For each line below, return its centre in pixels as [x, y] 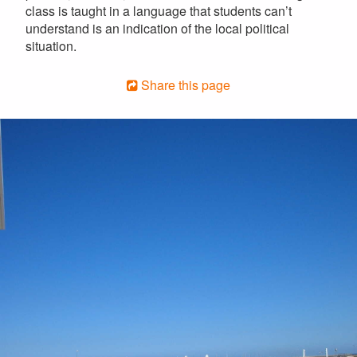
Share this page [184, 85]
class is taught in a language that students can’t [159, 11]
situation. [51, 46]
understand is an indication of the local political [157, 29]
